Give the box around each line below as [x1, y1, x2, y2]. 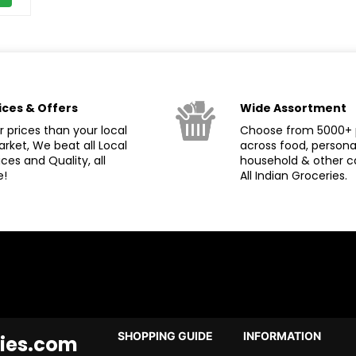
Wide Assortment [240, 100, 347, 116]
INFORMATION [242, 329, 321, 342]
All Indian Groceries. [240, 168, 348, 184]
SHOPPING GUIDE [118, 329, 214, 342]
